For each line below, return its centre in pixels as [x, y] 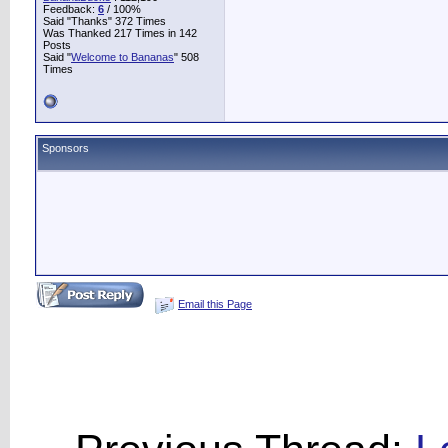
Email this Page [215, 304]
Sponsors [65, 148]
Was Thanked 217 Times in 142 [120, 33]
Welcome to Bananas [122, 57]
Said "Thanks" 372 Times [104, 21]
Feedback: [70, 9]
